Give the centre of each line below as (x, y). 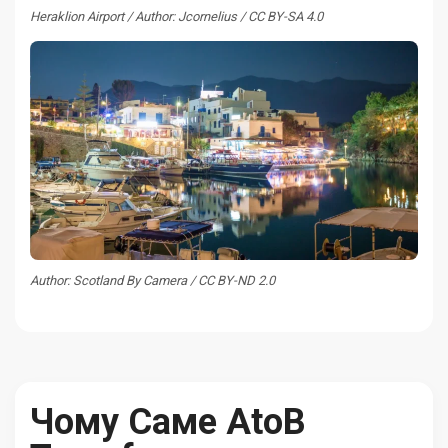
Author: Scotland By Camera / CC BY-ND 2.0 (152, 280)
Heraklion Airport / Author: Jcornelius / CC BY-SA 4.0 (176, 16)
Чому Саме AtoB (168, 421)
